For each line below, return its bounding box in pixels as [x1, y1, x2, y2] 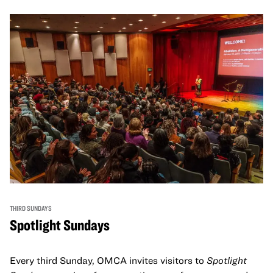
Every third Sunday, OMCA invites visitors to [10, 254, 207, 266]
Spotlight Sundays [10, 215, 110, 233]
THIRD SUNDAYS [10, 203, 52, 212]
